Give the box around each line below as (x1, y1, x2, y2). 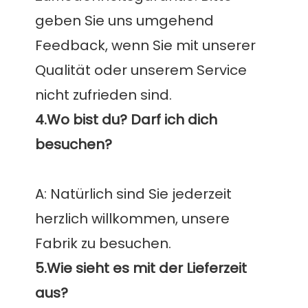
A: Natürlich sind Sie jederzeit (35, 184, 232, 204)
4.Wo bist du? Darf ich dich (35, 110, 218, 130)
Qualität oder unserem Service (35, 60, 247, 80)
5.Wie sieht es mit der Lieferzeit (35, 258, 247, 278)
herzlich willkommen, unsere (35, 209, 230, 229)
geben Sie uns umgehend (35, 11, 214, 31)
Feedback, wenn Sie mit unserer (35, 36, 256, 56)
